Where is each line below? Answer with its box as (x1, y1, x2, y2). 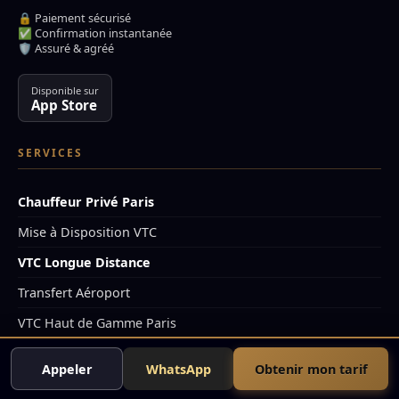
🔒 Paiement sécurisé (18, 10, 131, 26)
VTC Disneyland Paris (18, 375, 146, 392)
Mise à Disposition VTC (18, 224, 157, 240)
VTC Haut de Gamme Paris (18, 314, 176, 331)
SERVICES (18, 145, 83, 160)
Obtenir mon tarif (254, 360, 368, 378)
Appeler (41, 360, 93, 378)
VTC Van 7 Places (18, 345, 120, 362)
